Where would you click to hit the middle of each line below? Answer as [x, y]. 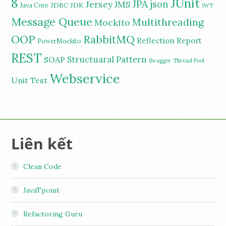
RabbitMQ [109, 40]
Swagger [160, 61]
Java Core [35, 6]
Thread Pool [189, 61]
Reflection [156, 41]
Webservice [85, 79]
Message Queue [52, 22]
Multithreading [168, 22]
